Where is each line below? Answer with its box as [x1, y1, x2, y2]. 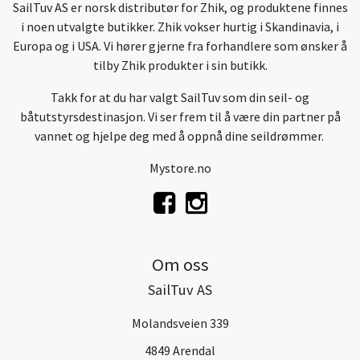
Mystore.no [149, 160, 211, 177]
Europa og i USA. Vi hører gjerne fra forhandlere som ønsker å [13, 38, 347, 55]
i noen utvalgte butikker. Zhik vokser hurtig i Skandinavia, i [21, 18, 339, 35]
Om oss [151, 253, 209, 276]
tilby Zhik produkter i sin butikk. [92, 57, 268, 74]
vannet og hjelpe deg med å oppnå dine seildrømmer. [34, 128, 326, 145]
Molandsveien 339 [131, 315, 229, 332]
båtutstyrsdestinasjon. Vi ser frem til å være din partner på [19, 108, 341, 125]
